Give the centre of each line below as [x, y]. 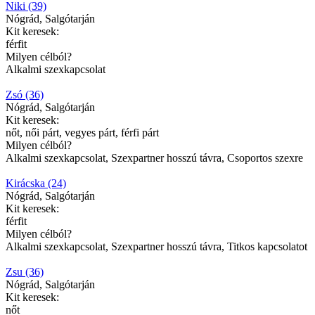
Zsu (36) [25, 271]
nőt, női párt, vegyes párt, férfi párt [82, 132]
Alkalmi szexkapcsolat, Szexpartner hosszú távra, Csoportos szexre [154, 157]
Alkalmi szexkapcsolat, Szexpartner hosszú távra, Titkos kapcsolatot [156, 246]
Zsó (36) [25, 94]
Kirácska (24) [36, 183]
